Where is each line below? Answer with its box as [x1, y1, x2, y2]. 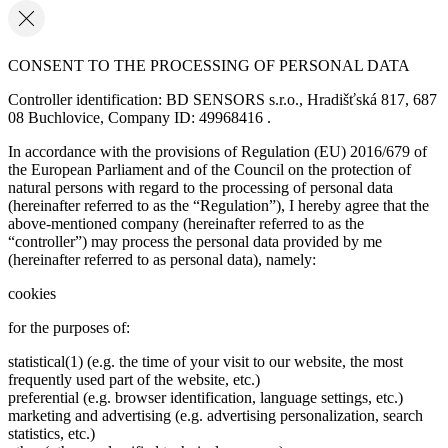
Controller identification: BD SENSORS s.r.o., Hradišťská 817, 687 [8, 91, 437, 109]
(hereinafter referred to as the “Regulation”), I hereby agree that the [8, 197, 429, 215]
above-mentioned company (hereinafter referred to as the [8, 215, 364, 233]
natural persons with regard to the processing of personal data [8, 179, 393, 197]
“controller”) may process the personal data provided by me [8, 233, 382, 251]
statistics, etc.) [8, 425, 95, 443]
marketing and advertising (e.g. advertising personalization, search [8, 407, 423, 425]
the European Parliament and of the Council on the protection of [8, 161, 411, 179]
